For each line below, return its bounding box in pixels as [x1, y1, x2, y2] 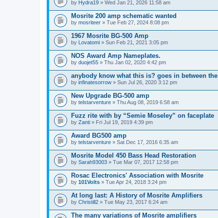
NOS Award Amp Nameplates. [71, 52, 161, 59]
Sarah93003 [78, 159, 107, 165]
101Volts [78, 179, 100, 185]
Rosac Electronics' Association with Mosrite [71, 171, 203, 179]
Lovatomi [78, 39, 100, 45]
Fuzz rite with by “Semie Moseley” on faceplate [71, 111, 214, 119]
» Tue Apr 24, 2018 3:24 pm [100, 179, 166, 185]
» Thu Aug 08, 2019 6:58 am [111, 99, 179, 105]
